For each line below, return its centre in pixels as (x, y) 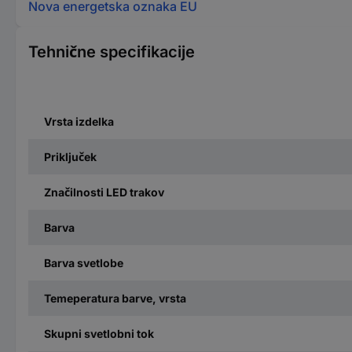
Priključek (70, 156)
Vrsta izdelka (79, 121)
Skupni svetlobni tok (99, 333)
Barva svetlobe (84, 262)
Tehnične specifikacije (112, 51)
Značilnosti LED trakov (104, 192)
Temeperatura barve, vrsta (115, 298)
